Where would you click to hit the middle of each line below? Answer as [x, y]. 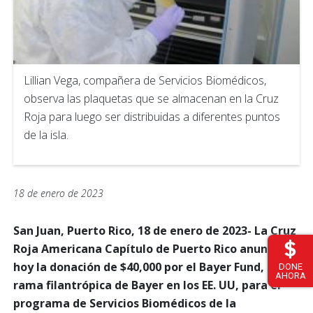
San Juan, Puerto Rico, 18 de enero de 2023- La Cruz [155, 231]
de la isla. [46, 135]
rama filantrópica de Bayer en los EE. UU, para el [147, 285]
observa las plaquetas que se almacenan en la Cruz [151, 99]
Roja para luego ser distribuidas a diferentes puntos [152, 117]
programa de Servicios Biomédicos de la [125, 304]
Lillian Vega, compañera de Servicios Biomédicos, [145, 81]
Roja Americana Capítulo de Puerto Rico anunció [148, 249]
